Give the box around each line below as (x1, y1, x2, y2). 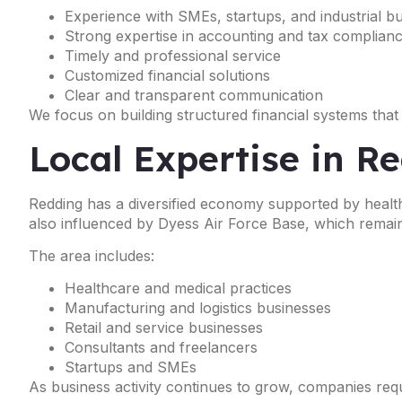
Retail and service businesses (65, 319, 263, 337)
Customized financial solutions (65, 66, 270, 85)
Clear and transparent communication (65, 86, 323, 105)
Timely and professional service (65, 47, 281, 66)
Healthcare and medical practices (65, 279, 292, 298)
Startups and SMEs (65, 358, 197, 377)
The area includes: (29, 246, 154, 265)
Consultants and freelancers (65, 338, 258, 357)
